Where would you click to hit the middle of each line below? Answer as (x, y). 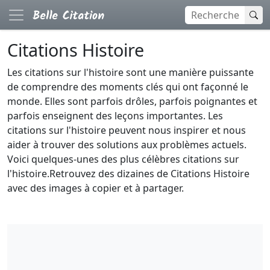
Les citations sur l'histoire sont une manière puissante (130, 72)
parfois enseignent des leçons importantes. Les (115, 116)
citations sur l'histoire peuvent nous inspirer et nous (127, 130)
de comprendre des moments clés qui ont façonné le (128, 87)
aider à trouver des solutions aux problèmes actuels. (127, 145)
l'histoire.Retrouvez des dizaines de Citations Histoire (128, 174)
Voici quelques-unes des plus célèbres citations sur (123, 159)
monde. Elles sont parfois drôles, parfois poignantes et (132, 101)
